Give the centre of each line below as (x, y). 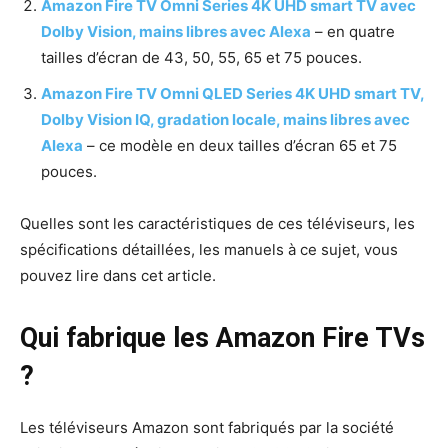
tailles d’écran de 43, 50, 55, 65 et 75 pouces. (201, 57)
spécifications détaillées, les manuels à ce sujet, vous (209, 249)
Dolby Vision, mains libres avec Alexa (176, 31)
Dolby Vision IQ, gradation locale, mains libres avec (225, 119)
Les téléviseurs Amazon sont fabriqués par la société (207, 427)
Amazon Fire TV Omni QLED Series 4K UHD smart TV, (232, 93)
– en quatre (353, 31)
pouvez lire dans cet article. (118, 275)
